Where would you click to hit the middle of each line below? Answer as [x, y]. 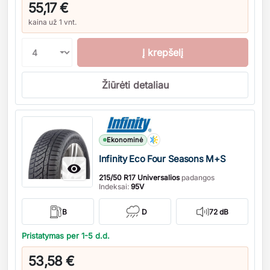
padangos [197, 177]
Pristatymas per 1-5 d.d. [66, 236]
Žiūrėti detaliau [135, 85]
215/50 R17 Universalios [139, 177]
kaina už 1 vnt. [52, 22]
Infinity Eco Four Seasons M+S [162, 159]
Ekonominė [125, 140]
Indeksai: [115, 187]
